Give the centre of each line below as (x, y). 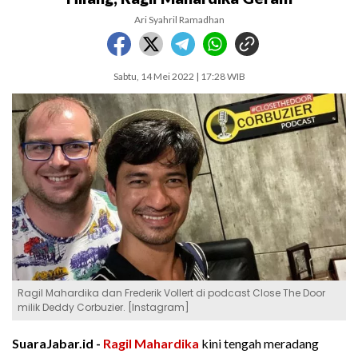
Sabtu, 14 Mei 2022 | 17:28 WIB (179, 76)
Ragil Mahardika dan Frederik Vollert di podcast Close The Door (171, 293)
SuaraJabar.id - (58, 344)
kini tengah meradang (259, 344)
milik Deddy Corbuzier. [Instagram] (103, 308)
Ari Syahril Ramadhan (179, 20)
